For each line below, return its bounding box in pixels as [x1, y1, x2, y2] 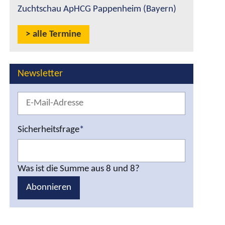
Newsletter [18, 69, 63, 79]
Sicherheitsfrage [18, 125, 79, 135]
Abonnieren [26, 183, 71, 192]
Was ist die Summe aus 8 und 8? [18, 164, 140, 174]
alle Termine [33, 30, 81, 39]
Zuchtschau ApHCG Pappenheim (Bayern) [18, 5, 176, 14]
